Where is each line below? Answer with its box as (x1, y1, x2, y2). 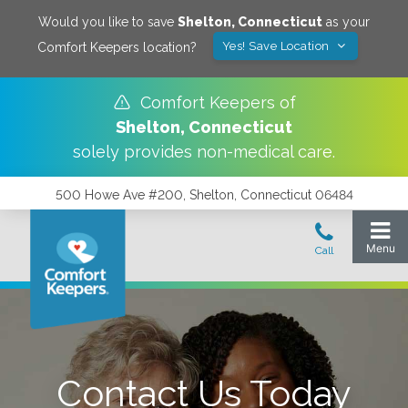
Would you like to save (38, 15, 178, 29)
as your (322, 15, 370, 29)
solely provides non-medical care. (73, 142, 335, 161)
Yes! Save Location (221, 39, 333, 53)
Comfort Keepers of (139, 93, 296, 112)
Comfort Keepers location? (36, 39, 197, 55)
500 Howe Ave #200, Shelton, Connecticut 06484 (55, 188, 353, 202)
